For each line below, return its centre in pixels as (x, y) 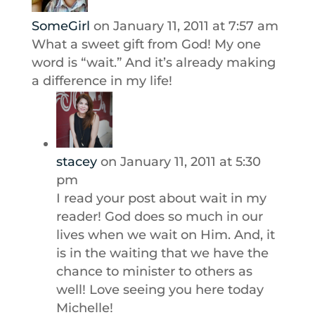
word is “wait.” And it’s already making (153, 63)
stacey (76, 162)
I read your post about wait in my (161, 198)
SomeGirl (60, 26)
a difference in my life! (102, 81)
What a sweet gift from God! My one (146, 44)
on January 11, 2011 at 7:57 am (186, 26)
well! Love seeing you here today (160, 290)
